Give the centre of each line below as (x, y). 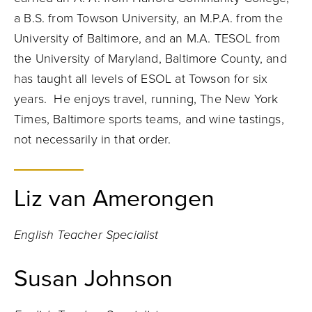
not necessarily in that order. (94, 139)
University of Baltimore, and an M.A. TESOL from (147, 38)
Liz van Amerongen (114, 199)
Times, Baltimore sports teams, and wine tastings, (149, 119)
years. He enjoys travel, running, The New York (146, 99)
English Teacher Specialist (86, 235)
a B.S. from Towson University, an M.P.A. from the (148, 18)
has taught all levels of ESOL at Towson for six (141, 79)
